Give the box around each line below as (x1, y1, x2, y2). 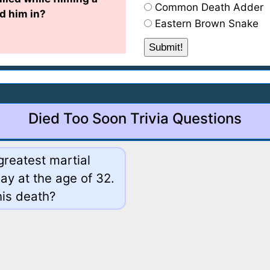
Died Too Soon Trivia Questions (28, 110, 242, 127)
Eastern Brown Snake (155, 17, 259, 30)
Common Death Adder (155, 1, 263, 13)
